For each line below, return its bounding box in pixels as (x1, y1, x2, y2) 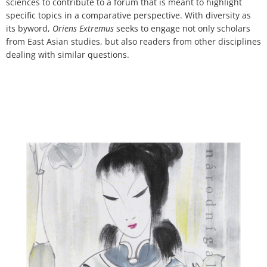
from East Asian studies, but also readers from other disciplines (6, 35, 261, 47)
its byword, (6, 22, 52, 34)
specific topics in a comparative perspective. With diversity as (6, 9, 251, 21)
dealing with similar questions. (6, 48, 129, 60)
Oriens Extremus (52, 22, 114, 34)
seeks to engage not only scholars (114, 22, 250, 34)
